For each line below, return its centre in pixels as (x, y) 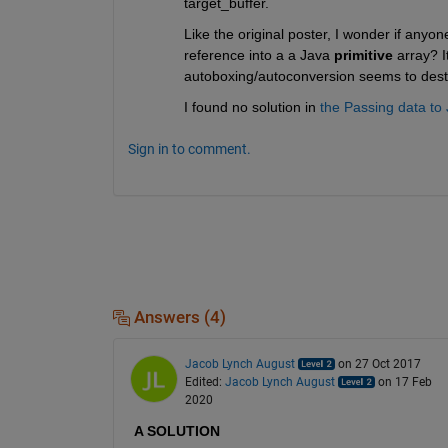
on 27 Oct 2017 (379, 363)
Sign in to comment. (189, 148)
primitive (363, 54)
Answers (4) (177, 317)
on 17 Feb (404, 381)
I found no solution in (249, 106)
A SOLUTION (176, 430)
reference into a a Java (256, 54)
